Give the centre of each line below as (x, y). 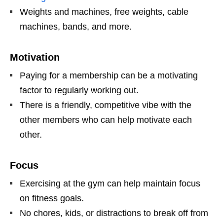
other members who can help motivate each (106, 120)
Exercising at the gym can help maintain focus (110, 184)
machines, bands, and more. (76, 27)
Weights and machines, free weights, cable (104, 12)
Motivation (35, 57)
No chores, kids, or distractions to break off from (114, 213)
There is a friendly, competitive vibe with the (106, 105)
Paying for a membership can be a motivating (109, 76)
